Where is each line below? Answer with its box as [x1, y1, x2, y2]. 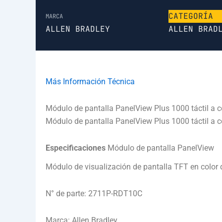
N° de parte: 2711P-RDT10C [46, 188, 142, 198]
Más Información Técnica [46, 77, 135, 87]
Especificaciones [46, 143, 108, 153]
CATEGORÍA [168, 11, 213, 22]
